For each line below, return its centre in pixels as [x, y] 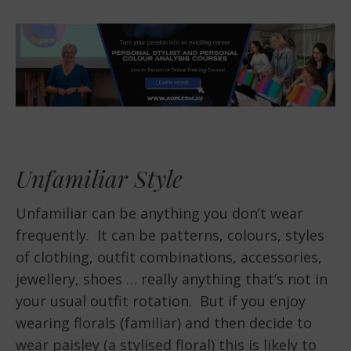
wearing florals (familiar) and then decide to [164, 323]
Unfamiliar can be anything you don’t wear [159, 213]
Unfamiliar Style [99, 179]
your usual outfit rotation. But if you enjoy [161, 301]
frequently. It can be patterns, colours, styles [170, 235]
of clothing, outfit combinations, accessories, [169, 257]
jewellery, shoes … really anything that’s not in [172, 279]
